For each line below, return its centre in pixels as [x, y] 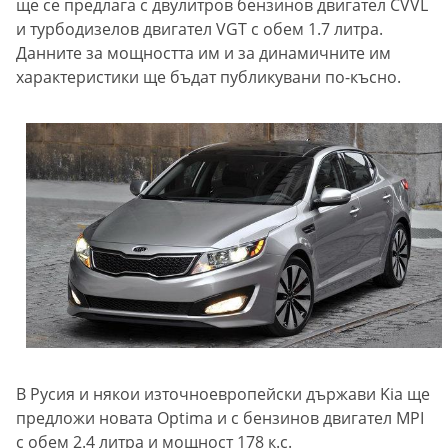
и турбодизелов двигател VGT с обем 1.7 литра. [199, 29]
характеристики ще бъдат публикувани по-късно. [210, 77]
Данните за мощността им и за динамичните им [203, 53]
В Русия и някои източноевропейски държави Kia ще [223, 394]
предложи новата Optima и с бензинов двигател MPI [220, 418]
